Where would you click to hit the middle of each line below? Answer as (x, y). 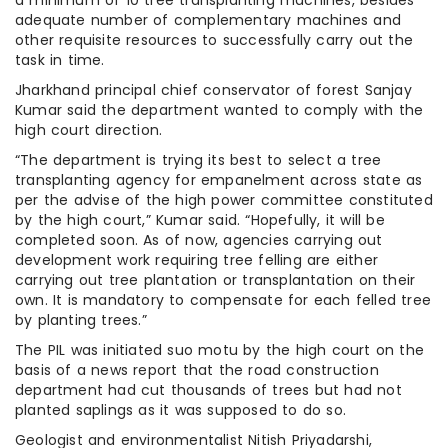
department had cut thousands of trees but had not (208, 390)
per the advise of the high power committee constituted (224, 200)
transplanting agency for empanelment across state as (219, 180)
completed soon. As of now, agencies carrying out (199, 240)
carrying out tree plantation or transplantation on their (215, 280)
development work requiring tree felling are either (197, 260)
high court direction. (89, 130)
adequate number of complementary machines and (208, 20)
